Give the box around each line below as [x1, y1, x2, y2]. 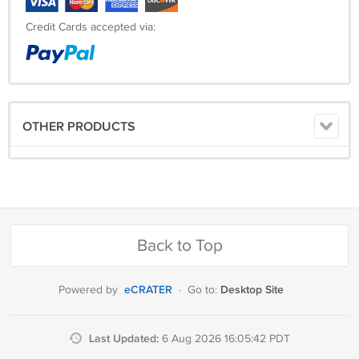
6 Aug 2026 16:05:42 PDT [162, 333, 290, 345]
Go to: [188, 284, 220, 296]
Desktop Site [220, 283, 284, 296]
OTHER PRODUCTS [22, 119, 135, 135]
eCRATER [124, 283, 172, 296]
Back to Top [136, 236, 223, 256]
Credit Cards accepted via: [26, 21, 155, 34]
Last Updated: [89, 332, 162, 345]
